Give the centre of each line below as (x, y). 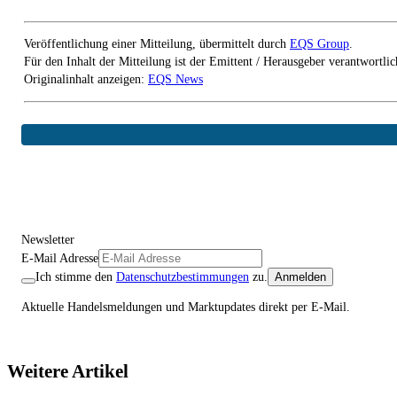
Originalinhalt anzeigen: (86, 79)
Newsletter (48, 239)
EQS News (175, 79)
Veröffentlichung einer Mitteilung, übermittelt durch (157, 43)
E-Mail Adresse (60, 258)
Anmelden (300, 276)
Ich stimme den (74, 276)
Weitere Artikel (68, 372)
